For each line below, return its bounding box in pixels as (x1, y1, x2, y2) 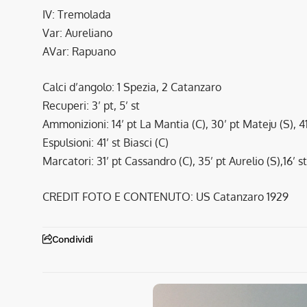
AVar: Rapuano (42, 44, 116, 58)
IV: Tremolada (42, 7, 111, 21)
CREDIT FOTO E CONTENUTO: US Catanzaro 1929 (42, 189, 288, 204)
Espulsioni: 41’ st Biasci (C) (42, 135, 169, 149)
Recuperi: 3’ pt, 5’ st (42, 98, 140, 112)
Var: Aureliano (42, 25, 112, 40)
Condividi (51, 233, 93, 245)
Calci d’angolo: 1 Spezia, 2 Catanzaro (42, 79, 221, 94)
